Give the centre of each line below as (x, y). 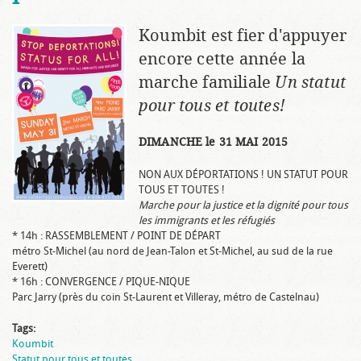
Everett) (30, 267)
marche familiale (207, 83)
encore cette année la (222, 60)
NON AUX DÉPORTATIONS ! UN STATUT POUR (243, 175)
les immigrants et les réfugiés (207, 221)
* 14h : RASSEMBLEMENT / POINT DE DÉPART (116, 236)
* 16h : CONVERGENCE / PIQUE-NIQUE (101, 282)
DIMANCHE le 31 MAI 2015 (214, 143)
